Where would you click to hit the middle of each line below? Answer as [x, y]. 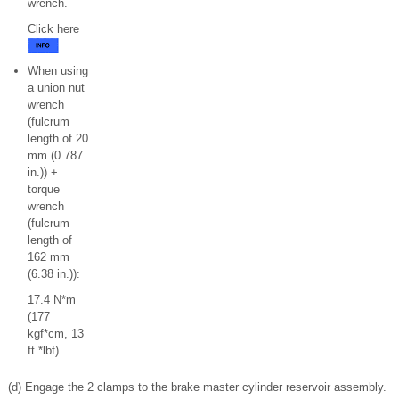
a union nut [56, 88]
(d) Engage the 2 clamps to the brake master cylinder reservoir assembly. [197, 387]
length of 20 [58, 138]
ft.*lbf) [43, 350]
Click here [53, 29]
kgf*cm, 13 [56, 334]
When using [58, 71]
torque [44, 189]
